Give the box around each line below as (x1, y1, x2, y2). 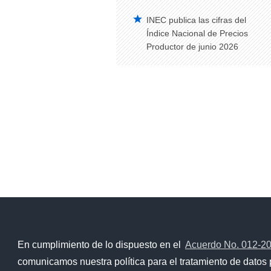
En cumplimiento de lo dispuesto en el (17, 240, 183, 250)
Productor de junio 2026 (146, 42, 238, 51)
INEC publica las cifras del (146, 15, 246, 25)
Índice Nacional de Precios (146, 28, 248, 38)
